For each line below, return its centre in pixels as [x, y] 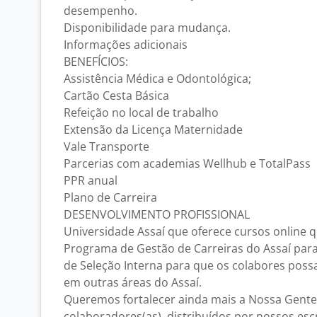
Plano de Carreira [110, 197]
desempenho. [100, 11]
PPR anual [91, 180]
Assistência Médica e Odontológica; [157, 79]
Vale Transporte [106, 146]
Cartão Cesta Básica [116, 96]
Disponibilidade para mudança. [147, 28]
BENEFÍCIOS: [96, 62]
